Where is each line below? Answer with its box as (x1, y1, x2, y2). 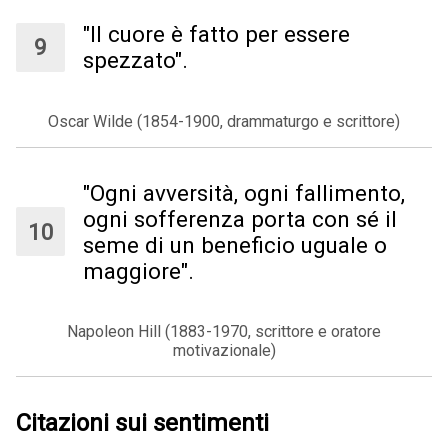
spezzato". (83, 47, 189, 74)
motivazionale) (172, 341, 276, 361)
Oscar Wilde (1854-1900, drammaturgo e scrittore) (48, 111, 400, 131)
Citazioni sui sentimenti (16, 409, 269, 438)
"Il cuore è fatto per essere (83, 21, 351, 48)
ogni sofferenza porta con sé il (83, 205, 398, 232)
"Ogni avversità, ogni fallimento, (83, 179, 406, 206)
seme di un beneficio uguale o (83, 231, 388, 258)
